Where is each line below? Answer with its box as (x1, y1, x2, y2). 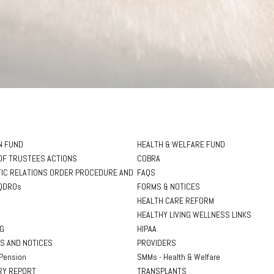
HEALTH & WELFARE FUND (137, 138, 225, 150)
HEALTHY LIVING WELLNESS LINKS (137, 209, 251, 220)
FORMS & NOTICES (137, 180, 200, 192)
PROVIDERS (137, 237, 176, 248)
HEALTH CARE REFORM (137, 194, 214, 206)
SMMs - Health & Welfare (137, 251, 220, 262)
